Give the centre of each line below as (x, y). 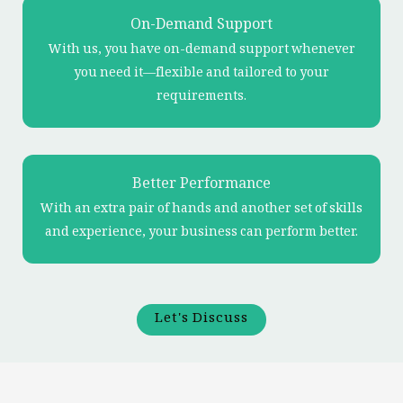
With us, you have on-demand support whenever (201, 50)
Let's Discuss (201, 319)
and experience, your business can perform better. (201, 233)
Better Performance (201, 185)
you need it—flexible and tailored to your (201, 74)
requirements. (201, 97)
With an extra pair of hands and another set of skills (201, 210)
